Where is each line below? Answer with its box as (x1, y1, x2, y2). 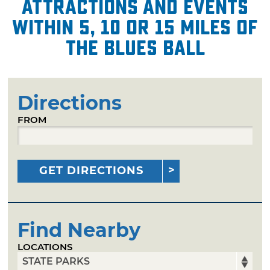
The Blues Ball (65, 36, 205, 60)
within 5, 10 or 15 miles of (12, 15, 258, 40)
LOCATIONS (17, 240, 74, 253)
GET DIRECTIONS (39, 163, 144, 177)
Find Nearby (17, 218, 141, 242)
